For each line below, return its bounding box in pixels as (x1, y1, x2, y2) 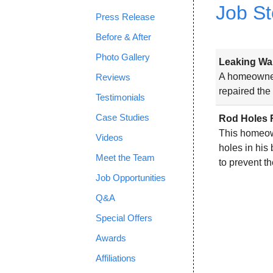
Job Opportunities (96, 172, 166, 183)
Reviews (96, 72, 131, 82)
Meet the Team (96, 152, 155, 163)
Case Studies (96, 112, 150, 122)
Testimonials (96, 92, 146, 102)
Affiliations (96, 253, 136, 263)
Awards (96, 233, 127, 243)
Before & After (96, 32, 152, 42)
